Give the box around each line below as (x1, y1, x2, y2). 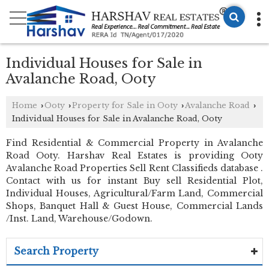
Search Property (14, 244, 98, 257)
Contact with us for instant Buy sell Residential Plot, (6, 175, 263, 186)
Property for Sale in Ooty (72, 100, 178, 110)
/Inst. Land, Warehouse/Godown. (6, 213, 153, 224)
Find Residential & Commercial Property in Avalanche (6, 137, 263, 148)
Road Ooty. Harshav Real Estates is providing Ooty (6, 150, 263, 161)
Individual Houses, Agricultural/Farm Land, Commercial (6, 187, 263, 199)
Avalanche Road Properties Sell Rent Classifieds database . (6, 162, 263, 174)
